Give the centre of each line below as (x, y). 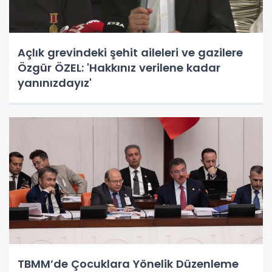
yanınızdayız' (55, 83)
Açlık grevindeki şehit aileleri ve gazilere (130, 53)
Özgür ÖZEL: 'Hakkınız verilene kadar (119, 68)
